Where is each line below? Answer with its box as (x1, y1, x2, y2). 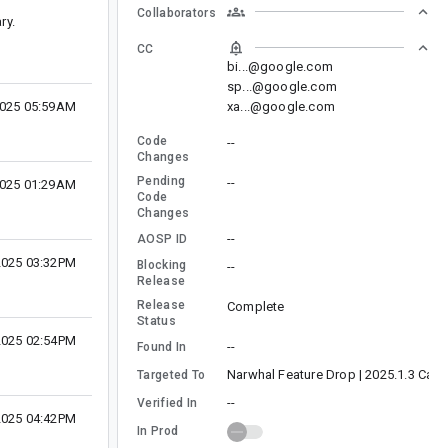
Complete (227, 298, 285, 314)
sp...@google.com (227, 78, 337, 94)
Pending (137, 173, 186, 188)
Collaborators (137, 5, 216, 20)
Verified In (137, 395, 198, 410)
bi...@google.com (227, 58, 333, 74)
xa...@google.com (227, 98, 335, 114)
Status (137, 313, 176, 328)
